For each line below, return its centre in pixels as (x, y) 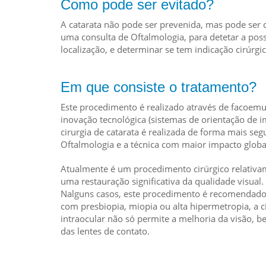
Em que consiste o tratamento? (159, 87)
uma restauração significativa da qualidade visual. (162, 181)
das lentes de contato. (105, 231)
